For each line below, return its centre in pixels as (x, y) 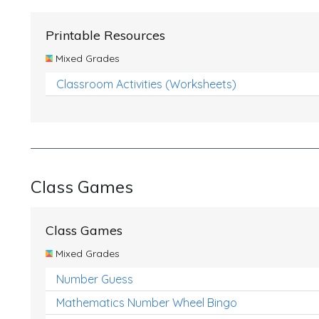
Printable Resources (105, 35)
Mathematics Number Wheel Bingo (147, 303)
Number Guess (95, 279)
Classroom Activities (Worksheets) (146, 84)
